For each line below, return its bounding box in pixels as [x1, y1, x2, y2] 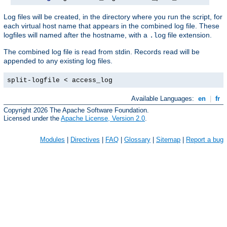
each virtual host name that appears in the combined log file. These [4, 22, 219, 30]
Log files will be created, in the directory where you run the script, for [4, 13, 222, 21]
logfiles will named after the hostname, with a [4, 31, 149, 40]
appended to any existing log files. [4, 57, 112, 65]
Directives [70, 135, 100, 143]
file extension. [166, 31, 212, 40]
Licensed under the [4, 114, 61, 122]
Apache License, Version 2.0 [61, 114, 145, 122]
